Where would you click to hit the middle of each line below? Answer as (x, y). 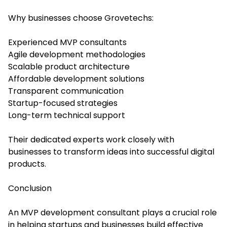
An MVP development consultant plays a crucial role (112, 212)
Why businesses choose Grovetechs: (81, 18)
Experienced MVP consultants (67, 42)
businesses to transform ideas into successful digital (111, 152)
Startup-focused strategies (63, 103)
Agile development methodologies (77, 54)
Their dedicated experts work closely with (91, 139)
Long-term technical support (67, 115)
